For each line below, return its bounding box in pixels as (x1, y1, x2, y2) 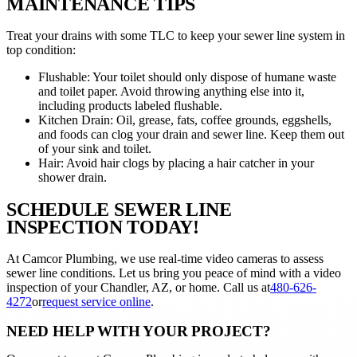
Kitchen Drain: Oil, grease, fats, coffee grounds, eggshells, (38, 113, 331, 127)
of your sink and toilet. (38, 142, 151, 156)
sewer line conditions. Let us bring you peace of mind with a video (6, 265, 341, 280)
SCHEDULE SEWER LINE (6, 199, 232, 221)
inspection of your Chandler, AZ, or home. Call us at (6, 280, 270, 294)
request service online (42, 294, 151, 308)
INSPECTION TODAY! (6, 217, 199, 238)
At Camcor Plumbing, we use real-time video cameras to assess (6, 251, 324, 265)
